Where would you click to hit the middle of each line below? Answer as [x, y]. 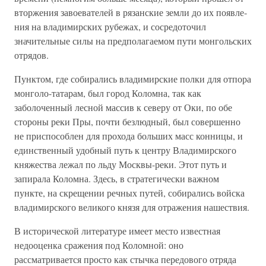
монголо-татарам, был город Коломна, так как [108, 93]
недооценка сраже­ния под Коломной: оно [99, 245]
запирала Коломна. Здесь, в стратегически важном [117, 178]
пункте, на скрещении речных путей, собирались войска [129, 193]
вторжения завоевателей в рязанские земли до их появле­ [131, 12]
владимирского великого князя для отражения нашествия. [132, 207]
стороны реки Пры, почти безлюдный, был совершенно [127, 121]
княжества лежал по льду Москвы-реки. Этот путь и [121, 164]
